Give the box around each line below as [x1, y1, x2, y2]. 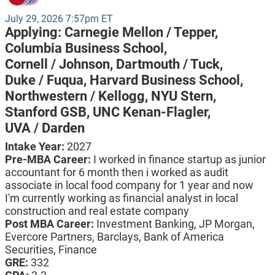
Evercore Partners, [4, 230, 97, 244]
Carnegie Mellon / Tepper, [64, 25, 218, 41]
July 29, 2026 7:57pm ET [4, 13, 113, 25]
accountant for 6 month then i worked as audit [4, 166, 228, 179]
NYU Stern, [150, 88, 216, 104]
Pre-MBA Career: [4, 153, 93, 166]
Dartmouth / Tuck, [115, 56, 223, 72]
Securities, [4, 243, 58, 257]
